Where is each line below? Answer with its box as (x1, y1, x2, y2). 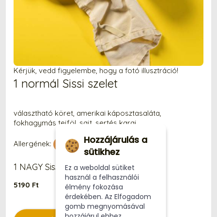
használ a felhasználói (65, 172, 139, 182)
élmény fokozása (65, 182, 124, 192)
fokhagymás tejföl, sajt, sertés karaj (14, 118, 137, 127)
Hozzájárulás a (83, 133, 147, 146)
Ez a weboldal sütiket (65, 162, 135, 172)
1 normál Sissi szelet (14, 76, 118, 91)
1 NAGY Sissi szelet (14, 161, 86, 172)
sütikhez (83, 145, 120, 158)
